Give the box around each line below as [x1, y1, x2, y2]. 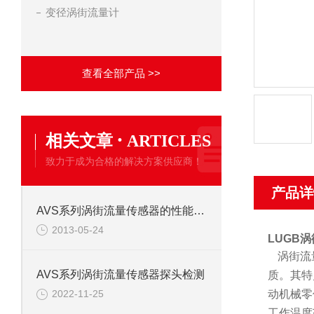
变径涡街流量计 [46, 6, 119, 18]
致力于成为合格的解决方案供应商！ [46, 156, 203, 167]
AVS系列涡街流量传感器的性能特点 [193, 205, 205, 217]
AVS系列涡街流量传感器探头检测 [36, 268, 205, 281]
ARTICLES [127, 132, 211, 150]
